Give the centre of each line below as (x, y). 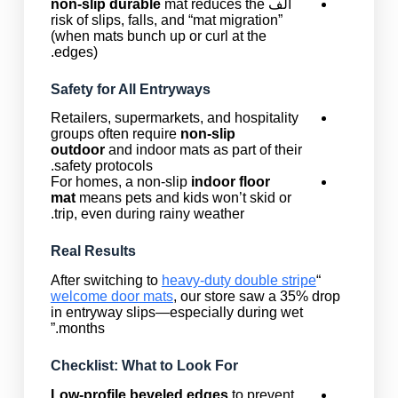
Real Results (93, 251)
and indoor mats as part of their (203, 150)
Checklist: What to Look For (144, 366)
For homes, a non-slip (120, 182)
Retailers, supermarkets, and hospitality (174, 118)
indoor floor (230, 182)
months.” (81, 329)
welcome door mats (111, 297)
